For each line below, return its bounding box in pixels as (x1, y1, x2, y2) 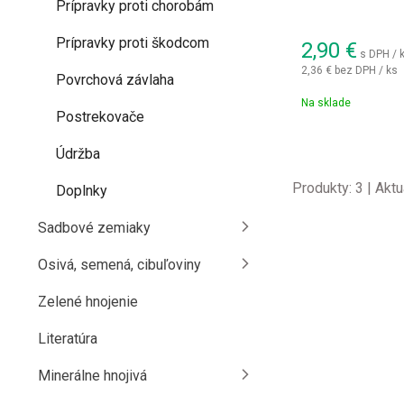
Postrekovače (56, 108, 144, 125)
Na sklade (300, 96, 351, 109)
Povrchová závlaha (56, 71, 174, 88)
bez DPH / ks (334, 63, 398, 77)
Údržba (56, 145, 100, 162)
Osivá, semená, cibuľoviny (38, 256, 201, 273)
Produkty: (291, 179, 355, 197)
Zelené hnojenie (38, 293, 138, 310)
